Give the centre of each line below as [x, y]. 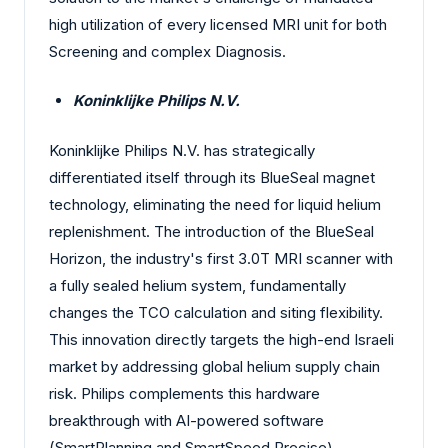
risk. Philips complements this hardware [184, 393]
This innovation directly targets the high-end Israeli [221, 339]
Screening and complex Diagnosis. [167, 51]
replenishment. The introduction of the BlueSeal [211, 231]
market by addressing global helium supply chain [214, 366]
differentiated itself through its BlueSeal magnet [212, 177]
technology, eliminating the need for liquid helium [215, 204]
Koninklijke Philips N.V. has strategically [182, 150]
